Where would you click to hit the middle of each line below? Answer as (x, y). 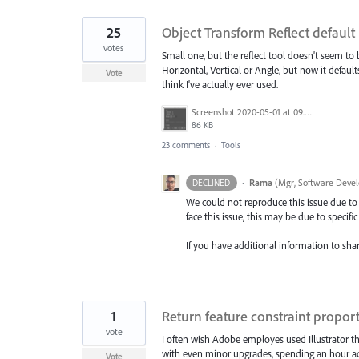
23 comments (186, 145)
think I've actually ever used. (220, 84)
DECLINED (212, 182)
